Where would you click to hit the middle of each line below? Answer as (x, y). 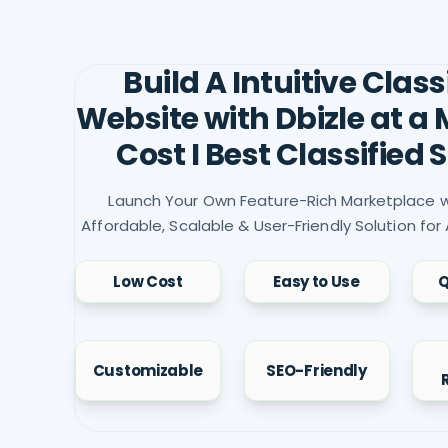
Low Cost (148, 281)
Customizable (148, 370)
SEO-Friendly (316, 370)
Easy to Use (316, 281)
